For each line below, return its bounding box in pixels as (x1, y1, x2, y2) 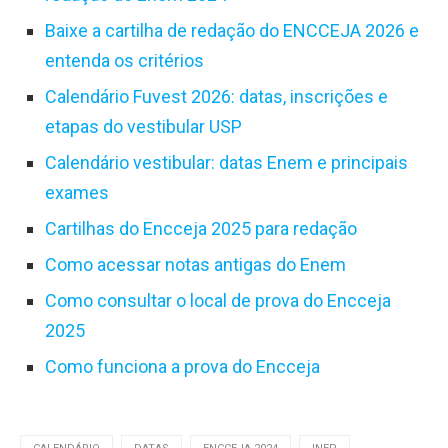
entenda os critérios (45, 50, 204, 71)
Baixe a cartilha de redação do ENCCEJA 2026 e (45, 20, 419, 41)
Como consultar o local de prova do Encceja (45, 290, 391, 311)
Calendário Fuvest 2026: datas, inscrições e (45, 86, 388, 107)
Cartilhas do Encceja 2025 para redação (45, 218, 357, 239)
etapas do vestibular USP (45, 116, 242, 137)
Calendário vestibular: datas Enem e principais (45, 152, 408, 173)
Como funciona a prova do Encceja (45, 356, 320, 377)
